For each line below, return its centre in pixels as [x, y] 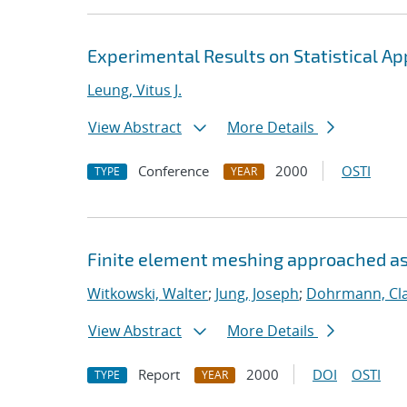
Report [159, 374]
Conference [174, 171]
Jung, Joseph [257, 293]
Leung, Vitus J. [134, 90]
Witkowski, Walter [148, 293]
